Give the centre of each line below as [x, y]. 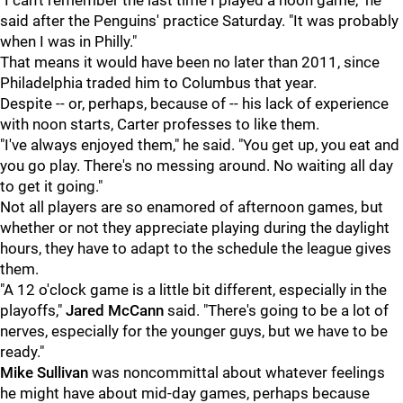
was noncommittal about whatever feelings [237, 372]
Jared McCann [115, 310]
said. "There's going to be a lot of [276, 310]
